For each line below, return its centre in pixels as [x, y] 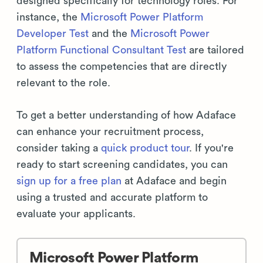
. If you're [211, 148]
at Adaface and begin [174, 181]
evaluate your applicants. [76, 214]
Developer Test [53, 33]
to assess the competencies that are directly [122, 66]
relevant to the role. [63, 83]
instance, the [48, 17]
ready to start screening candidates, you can [122, 164]
